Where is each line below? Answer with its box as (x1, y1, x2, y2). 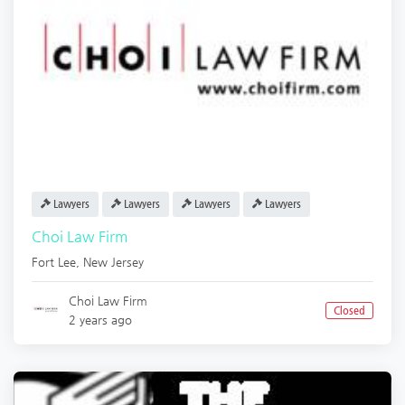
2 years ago (69, 313, 133, 327)
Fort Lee (32, 255, 76, 269)
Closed (333, 305, 365, 317)
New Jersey (83, 255, 144, 269)
